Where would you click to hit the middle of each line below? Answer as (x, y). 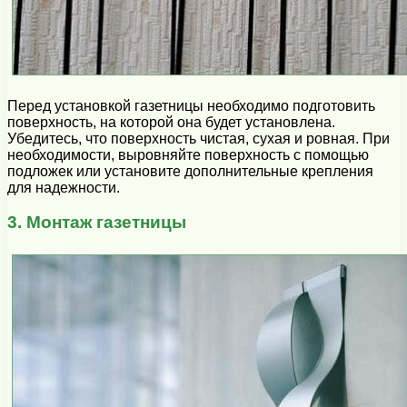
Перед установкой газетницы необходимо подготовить (191, 105)
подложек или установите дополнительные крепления (190, 171)
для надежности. (64, 187)
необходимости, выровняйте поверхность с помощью (188, 154)
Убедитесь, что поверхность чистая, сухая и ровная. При (199, 138)
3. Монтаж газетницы (97, 223)
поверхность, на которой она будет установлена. (171, 122)
